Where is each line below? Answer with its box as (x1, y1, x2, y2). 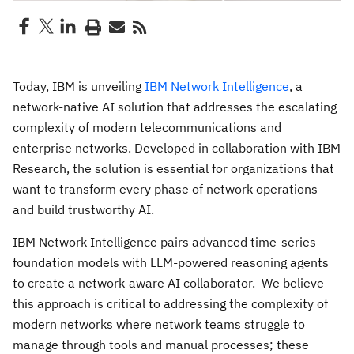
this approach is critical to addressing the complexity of (13, 296, 328, 311)
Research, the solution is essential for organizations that (13, 160, 334, 176)
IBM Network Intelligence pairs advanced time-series (13, 234, 316, 250)
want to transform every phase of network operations (13, 181, 318, 197)
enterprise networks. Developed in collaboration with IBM (13, 140, 341, 156)
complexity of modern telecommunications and (13, 119, 281, 135)
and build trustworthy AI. (13, 201, 154, 217)
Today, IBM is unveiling (13, 78, 145, 94)
